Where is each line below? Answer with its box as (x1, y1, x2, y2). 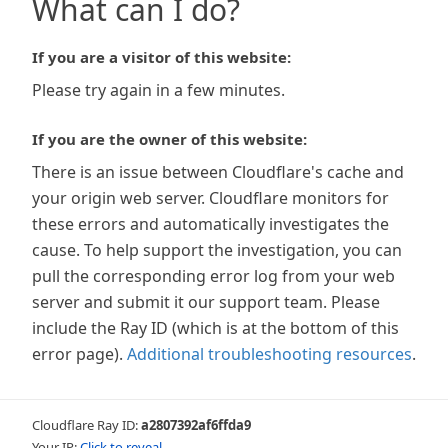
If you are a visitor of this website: (32, 47, 291, 67)
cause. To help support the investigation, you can (32, 239, 402, 261)
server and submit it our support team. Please (32, 291, 380, 313)
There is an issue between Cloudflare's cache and (32, 161, 404, 183)
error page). (32, 343, 123, 365)
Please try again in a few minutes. (32, 79, 285, 101)
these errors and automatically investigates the (32, 213, 389, 235)
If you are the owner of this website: (32, 129, 307, 149)
